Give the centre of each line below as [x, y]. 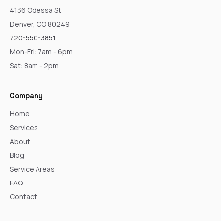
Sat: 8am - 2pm [34, 65]
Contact [23, 196]
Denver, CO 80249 [40, 24]
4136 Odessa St [36, 10]
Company [26, 95]
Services [24, 127]
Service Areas [32, 169]
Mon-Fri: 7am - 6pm [41, 51]
